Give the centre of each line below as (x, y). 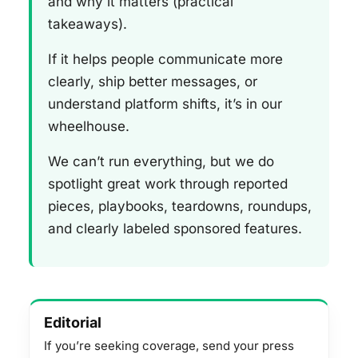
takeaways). (88, 24)
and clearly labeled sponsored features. (175, 229)
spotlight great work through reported (168, 184)
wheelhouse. (89, 126)
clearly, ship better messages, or (153, 82)
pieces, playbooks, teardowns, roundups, (180, 206)
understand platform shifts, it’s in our (165, 104)
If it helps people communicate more (165, 59)
